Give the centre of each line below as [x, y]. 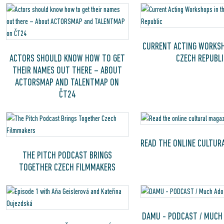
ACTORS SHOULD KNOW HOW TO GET [67, 58]
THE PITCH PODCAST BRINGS [67, 155]
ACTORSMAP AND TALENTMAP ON [67, 82]
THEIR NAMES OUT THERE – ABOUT [67, 70]
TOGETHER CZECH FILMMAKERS [67, 167]
